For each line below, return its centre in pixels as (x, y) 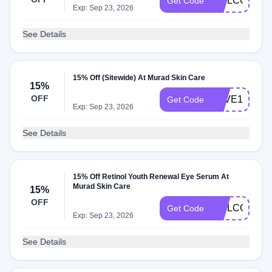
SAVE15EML (240, 99)
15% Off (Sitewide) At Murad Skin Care (139, 78)
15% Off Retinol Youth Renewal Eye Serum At (151, 177)
